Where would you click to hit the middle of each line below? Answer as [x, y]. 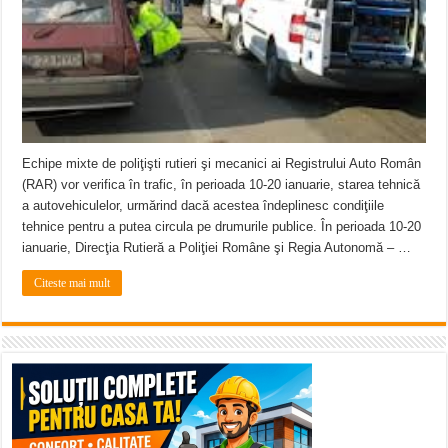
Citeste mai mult [72, 282]
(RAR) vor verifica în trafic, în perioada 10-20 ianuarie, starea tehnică [221, 184]
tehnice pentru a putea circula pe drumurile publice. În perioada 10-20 [222, 226]
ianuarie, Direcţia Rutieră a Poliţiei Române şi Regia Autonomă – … [217, 247]
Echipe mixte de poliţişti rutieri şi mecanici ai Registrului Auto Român [222, 163]
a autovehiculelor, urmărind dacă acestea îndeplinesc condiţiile [203, 205]
